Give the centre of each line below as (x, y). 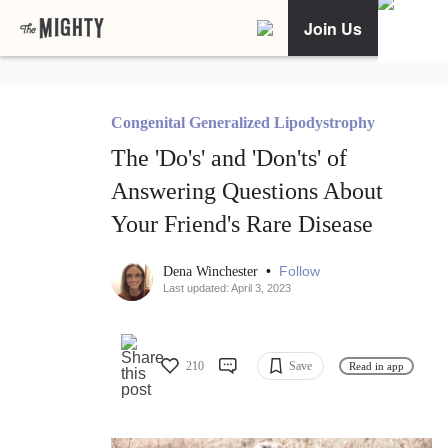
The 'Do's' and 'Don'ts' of (229, 158)
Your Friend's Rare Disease (242, 224)
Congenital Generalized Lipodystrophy (243, 123)
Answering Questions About (247, 191)
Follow (299, 271)
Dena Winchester (212, 272)
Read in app (376, 365)
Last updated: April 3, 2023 (227, 288)
